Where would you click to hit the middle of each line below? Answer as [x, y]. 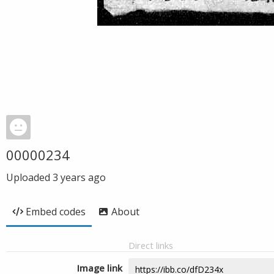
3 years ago [79, 177]
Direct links [151, 245]
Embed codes [56, 212]
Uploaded [29, 177]
